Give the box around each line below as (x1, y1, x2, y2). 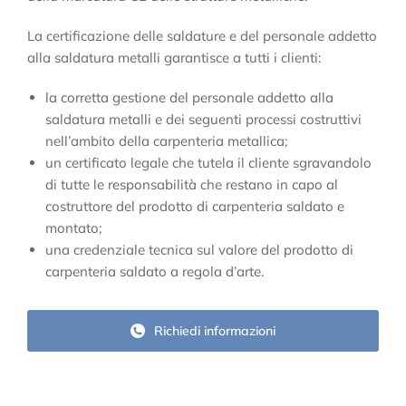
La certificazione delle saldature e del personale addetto (27, 27, 377, 45)
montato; (45, 219, 101, 237)
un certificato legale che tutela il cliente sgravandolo (45, 154, 372, 172)
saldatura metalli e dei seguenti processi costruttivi (45, 111, 362, 129)
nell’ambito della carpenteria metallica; (45, 132, 287, 150)
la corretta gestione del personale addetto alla (45, 89, 333, 107)
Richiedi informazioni (154, 323, 275, 340)
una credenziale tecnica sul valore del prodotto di (45, 241, 353, 259)
